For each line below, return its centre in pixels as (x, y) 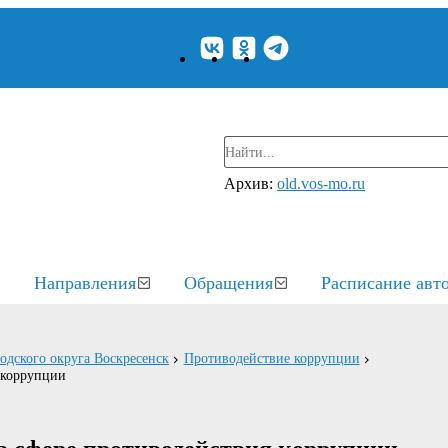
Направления (85, 283)
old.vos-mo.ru (321, 183)
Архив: (250, 183)
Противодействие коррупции (271, 358)
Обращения (228, 283)
